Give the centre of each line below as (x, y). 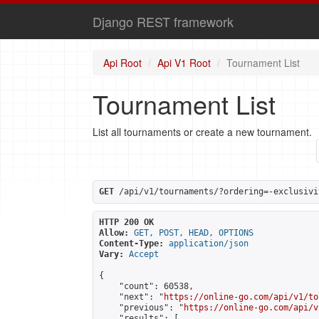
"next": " (131, 297)
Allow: (114, 233)
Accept (144, 254)
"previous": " (141, 308)
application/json (209, 244)
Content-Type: (131, 244)
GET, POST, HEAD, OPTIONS (194, 233)
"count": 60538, (146, 286)
